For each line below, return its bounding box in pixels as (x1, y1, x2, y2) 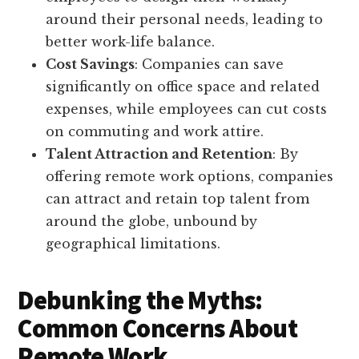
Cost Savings (46, 56, 135, 73)
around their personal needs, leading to (46, 11, 324, 28)
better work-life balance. (46, 34, 216, 50)
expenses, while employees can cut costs (46, 101, 328, 118)
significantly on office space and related (46, 79, 321, 95)
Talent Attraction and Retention (46, 146, 273, 163)
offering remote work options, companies (46, 168, 334, 185)
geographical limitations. (46, 236, 221, 252)
